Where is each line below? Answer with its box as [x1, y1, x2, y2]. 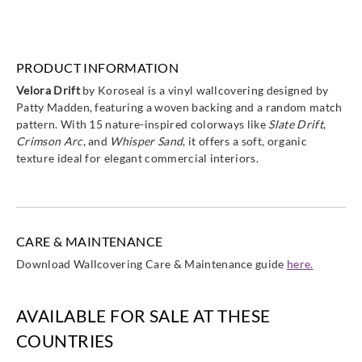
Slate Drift [268, 117, 323, 131]
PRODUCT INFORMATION [16, 60, 179, 75]
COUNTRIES [16, 330, 114, 351]
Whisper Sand [110, 134, 183, 148]
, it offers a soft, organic [183, 134, 307, 148]
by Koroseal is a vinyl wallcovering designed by [79, 83, 329, 97]
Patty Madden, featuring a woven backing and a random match [16, 100, 343, 114]
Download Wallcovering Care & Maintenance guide [16, 257, 288, 271]
